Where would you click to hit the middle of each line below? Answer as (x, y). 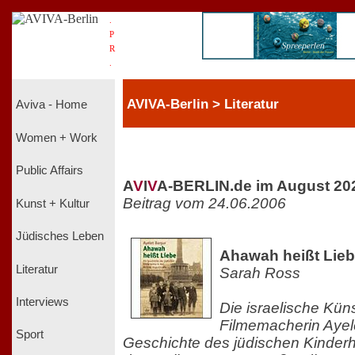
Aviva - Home (52, 105)
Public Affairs (50, 171)
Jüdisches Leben (60, 237)
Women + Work (57, 137)
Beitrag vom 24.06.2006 (204, 203)
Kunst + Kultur (53, 203)
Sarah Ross (260, 273)
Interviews (42, 302)
